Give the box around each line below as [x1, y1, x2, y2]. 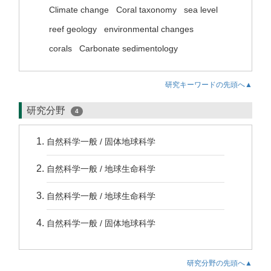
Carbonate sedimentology [79, 44, 178, 53]
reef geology [49, 24, 97, 34]
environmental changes [104, 24, 194, 34]
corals [49, 44, 72, 53]
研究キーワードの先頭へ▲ [165, 80, 252, 89]
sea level [184, 5, 218, 15]
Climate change [49, 5, 109, 15]
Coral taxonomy [116, 5, 177, 15]
